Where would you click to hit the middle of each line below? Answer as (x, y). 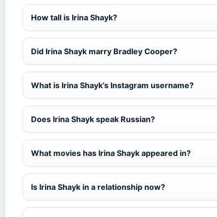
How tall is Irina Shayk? (74, 17)
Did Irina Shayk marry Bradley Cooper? (104, 51)
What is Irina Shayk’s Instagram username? (112, 85)
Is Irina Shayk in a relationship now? (98, 187)
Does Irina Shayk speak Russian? (93, 119)
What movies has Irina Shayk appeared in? (111, 153)
